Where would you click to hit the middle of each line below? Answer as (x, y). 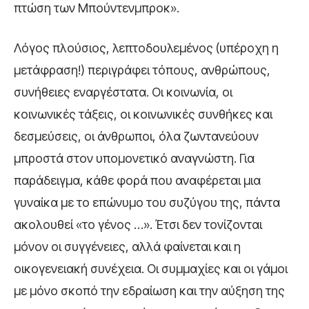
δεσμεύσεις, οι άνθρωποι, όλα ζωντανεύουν (136, 136)
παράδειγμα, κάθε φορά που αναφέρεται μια (137, 180)
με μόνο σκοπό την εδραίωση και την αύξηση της (149, 290)
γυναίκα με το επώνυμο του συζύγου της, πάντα (147, 202)
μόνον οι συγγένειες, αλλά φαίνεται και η (127, 246)
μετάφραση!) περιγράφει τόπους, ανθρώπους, (142, 70)
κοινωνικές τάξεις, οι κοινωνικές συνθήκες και (143, 114)
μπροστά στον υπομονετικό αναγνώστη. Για (134, 158)
